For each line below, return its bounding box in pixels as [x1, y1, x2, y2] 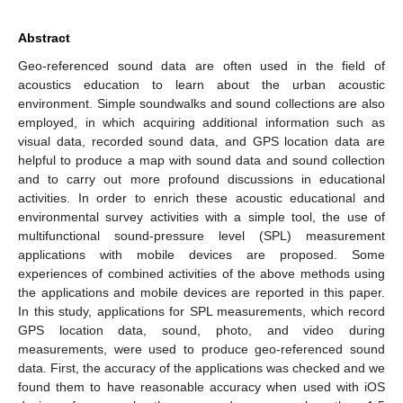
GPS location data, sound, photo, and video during [18, 322, 385, 337]
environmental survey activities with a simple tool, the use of [18, 209, 385, 224]
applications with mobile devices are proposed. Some [18, 246, 385, 262]
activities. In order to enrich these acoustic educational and [18, 190, 385, 205]
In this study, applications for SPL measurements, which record [18, 303, 385, 318]
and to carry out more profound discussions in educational [18, 171, 385, 186]
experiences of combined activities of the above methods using [18, 265, 385, 281]
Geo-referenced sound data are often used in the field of [18, 58, 385, 73]
